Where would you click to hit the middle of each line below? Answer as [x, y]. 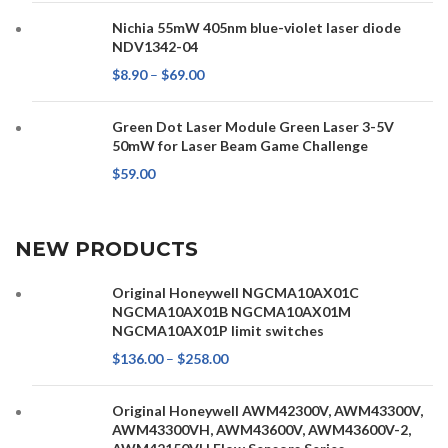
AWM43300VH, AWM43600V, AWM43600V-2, [262, 430]
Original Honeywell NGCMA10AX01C [236, 293]
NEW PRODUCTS [107, 249]
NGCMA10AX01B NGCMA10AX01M [232, 312]
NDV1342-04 [155, 47]
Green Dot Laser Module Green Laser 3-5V [253, 127]
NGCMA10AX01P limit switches [218, 331]
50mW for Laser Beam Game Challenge [240, 146]
